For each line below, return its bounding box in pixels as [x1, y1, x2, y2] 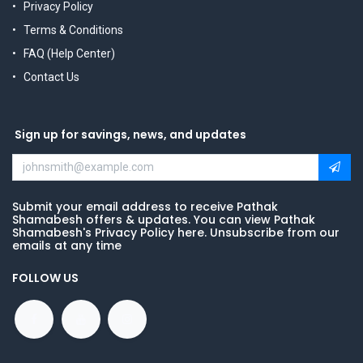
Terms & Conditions [23, 23, 123, 36]
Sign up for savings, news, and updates [12, 126, 246, 143]
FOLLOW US [12, 269, 79, 286]
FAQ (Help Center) [23, 46, 115, 60]
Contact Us [23, 70, 79, 83]
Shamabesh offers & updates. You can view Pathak [12, 211, 315, 228]
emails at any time [12, 237, 122, 254]
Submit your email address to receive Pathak [12, 198, 278, 215]
